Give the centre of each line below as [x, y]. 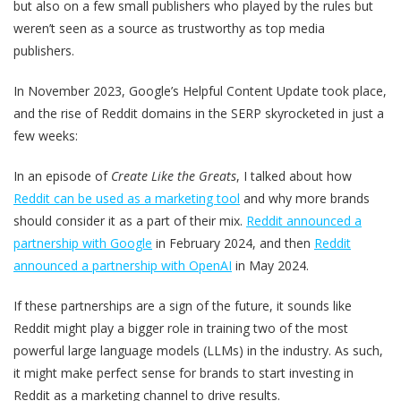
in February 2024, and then [233, 243]
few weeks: [46, 135]
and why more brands [305, 198]
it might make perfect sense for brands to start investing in [183, 372]
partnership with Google [83, 243]
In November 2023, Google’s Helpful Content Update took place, [200, 90]
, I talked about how [294, 175]
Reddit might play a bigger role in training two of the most [181, 328]
